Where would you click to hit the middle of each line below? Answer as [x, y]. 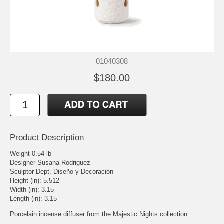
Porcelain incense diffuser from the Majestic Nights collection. [100, 214]
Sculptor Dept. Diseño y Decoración [62, 171]
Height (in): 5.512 [35, 180]
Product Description [47, 137]
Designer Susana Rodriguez [50, 162]
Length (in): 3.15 [33, 198]
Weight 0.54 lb [31, 153]
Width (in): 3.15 [32, 189]
